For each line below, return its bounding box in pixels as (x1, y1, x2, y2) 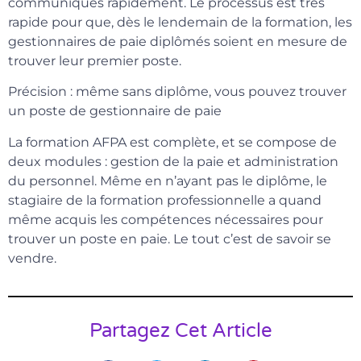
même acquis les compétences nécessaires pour (8, 211, 323, 227)
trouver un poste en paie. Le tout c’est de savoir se (8, 230, 331, 247)
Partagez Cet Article (89, 319, 272, 343)
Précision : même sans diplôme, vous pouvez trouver (8, 84, 346, 100)
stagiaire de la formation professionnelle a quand (8, 192, 322, 208)
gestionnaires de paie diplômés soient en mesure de (8, 33, 347, 49)
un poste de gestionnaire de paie (8, 103, 222, 119)
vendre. (8, 250, 56, 266)
